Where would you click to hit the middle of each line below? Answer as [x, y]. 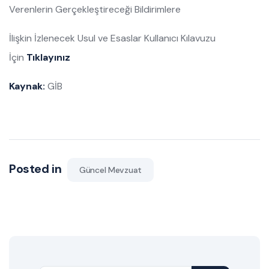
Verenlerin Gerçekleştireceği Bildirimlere [95, 10]
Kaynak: [27, 86]
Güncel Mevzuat [111, 170]
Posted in [37, 169]
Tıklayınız [48, 58]
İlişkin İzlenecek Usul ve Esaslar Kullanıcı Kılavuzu [113, 38]
